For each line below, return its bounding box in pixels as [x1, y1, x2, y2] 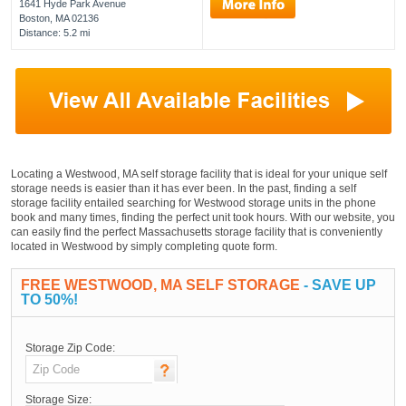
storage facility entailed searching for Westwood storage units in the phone [11, 196, 376, 209]
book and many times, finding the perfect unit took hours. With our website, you [11, 210, 395, 224]
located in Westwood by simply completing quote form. [11, 239, 277, 253]
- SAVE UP [300, 276, 376, 293]
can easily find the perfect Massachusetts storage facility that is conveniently [11, 225, 382, 238]
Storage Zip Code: [25, 341, 115, 354]
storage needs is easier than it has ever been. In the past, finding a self [11, 181, 356, 195]
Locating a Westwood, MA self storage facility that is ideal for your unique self [11, 167, 387, 180]
